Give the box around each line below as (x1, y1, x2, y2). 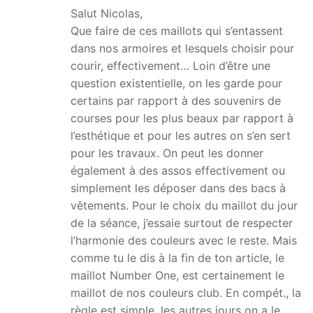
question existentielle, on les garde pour (71, 75, 282, 90)
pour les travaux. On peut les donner (71, 145, 263, 160)
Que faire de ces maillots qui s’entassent (71, 23, 283, 38)
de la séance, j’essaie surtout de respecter (71, 215, 293, 230)
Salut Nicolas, (71, 6, 143, 20)
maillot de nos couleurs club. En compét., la (71, 285, 301, 300)
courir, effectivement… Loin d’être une (71, 58, 270, 73)
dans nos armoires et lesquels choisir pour (71, 41, 294, 55)
